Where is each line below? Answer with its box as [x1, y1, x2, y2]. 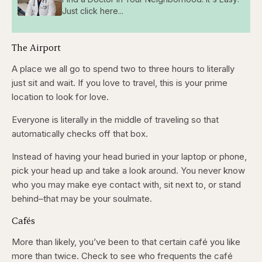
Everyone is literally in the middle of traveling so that [12, 114, 219, 126]
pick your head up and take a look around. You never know [12, 165, 245, 177]
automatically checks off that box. [12, 128, 148, 140]
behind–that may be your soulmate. [12, 193, 152, 205]
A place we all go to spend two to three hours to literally [12, 63, 235, 75]
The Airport [12, 41, 61, 54]
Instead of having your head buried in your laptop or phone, [12, 151, 247, 163]
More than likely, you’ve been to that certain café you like [12, 236, 240, 248]
